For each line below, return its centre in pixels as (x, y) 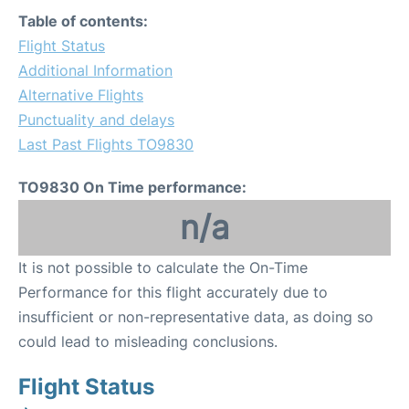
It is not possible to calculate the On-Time (163, 267)
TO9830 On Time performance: (132, 187)
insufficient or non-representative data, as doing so (196, 316)
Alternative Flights (81, 94)
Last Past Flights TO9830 (106, 144)
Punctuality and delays (96, 119)
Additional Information (95, 70)
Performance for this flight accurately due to (173, 292)
